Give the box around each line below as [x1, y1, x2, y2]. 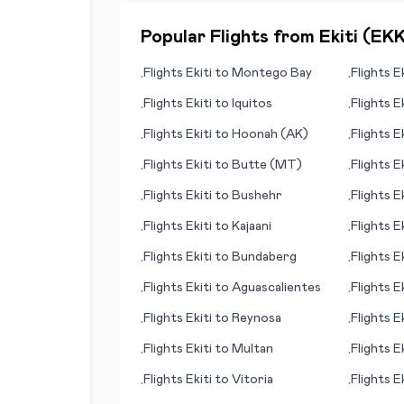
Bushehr [232, 189, 282, 202]
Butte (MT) [232, 159, 302, 171]
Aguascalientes [232, 281, 321, 294]
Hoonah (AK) [232, 128, 308, 141]
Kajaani [232, 220, 271, 233]
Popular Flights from [141, 28, 319, 46]
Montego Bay [232, 67, 312, 79]
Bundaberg [232, 251, 297, 263]
